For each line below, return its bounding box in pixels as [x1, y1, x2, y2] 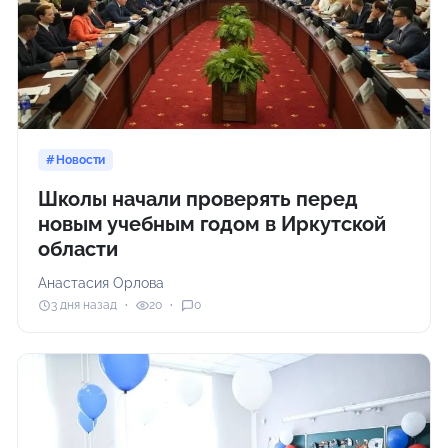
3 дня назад [51, 298, 118, 313]
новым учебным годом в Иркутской [38, 211, 387, 236]
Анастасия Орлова [38, 274, 165, 291]
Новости [56, 152, 106, 167]
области [38, 236, 119, 261]
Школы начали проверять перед [38, 186, 359, 211]
